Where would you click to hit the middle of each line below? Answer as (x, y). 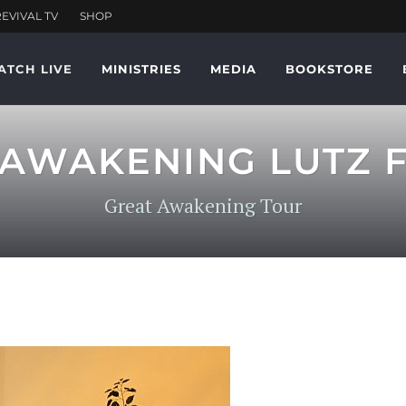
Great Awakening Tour (203, 206)
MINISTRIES (141, 69)
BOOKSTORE (329, 69)
